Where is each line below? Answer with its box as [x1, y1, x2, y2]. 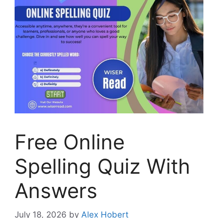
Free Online [15, 129, 125, 155]
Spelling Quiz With [15, 154, 190, 179]
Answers [15, 178, 97, 203]
